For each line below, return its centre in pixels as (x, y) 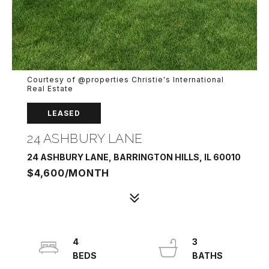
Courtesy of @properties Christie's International (125, 80)
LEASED (64, 113)
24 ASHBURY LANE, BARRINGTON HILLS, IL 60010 (134, 157)
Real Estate (50, 89)
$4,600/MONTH (68, 173)
